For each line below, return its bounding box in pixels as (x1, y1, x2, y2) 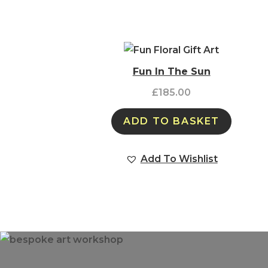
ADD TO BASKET (123, 115, 220, 127)
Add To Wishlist (140, 153, 218, 165)
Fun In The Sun (132, 65, 211, 77)
